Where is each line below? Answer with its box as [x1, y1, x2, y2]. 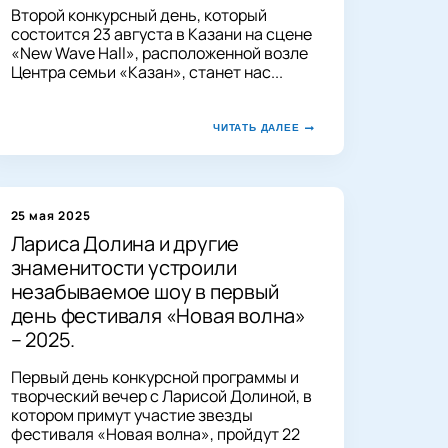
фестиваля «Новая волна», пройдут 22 [10, 422, 300, 445]
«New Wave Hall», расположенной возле [10, 41, 308, 64]
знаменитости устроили [10, 253, 237, 281]
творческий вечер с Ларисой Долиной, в [10, 384, 312, 407]
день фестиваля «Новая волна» [10, 301, 306, 329]
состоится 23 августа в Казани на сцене [10, 22, 312, 45]
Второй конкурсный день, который [10, 3, 267, 26]
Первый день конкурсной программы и [10, 365, 299, 388]
